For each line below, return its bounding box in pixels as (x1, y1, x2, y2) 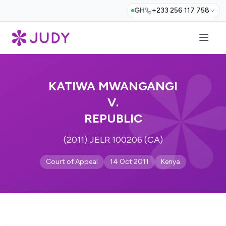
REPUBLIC (84, 111, 142, 126)
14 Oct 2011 (110, 157, 149, 166)
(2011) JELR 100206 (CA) (63, 134, 163, 145)
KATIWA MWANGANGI (48, 79, 178, 93)
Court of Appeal (46, 157, 98, 166)
